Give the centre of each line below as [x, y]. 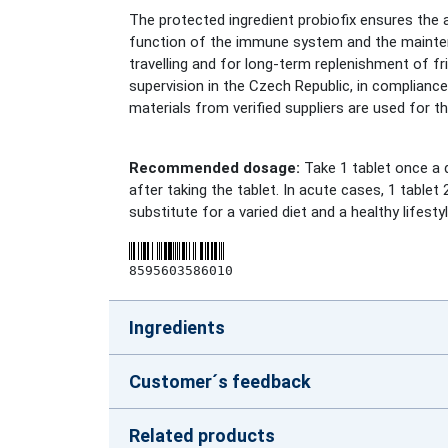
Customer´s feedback [220, 382]
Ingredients [177, 328]
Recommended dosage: [214, 168]
